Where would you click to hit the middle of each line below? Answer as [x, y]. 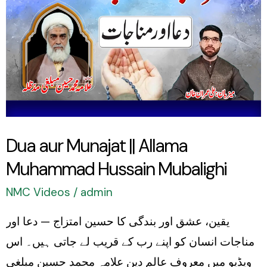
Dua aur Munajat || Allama [97, 145]
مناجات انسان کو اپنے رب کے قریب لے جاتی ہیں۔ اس [131, 241]
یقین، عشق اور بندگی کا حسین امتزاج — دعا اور [118, 221]
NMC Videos [38, 192]
